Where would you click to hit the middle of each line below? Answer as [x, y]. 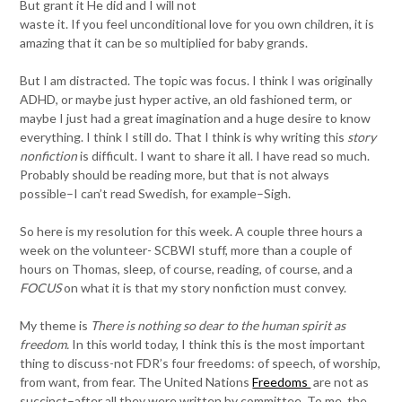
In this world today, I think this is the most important [219, 344]
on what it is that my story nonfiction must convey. [205, 288]
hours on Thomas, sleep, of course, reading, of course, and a [187, 269]
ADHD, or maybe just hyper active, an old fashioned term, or [186, 99]
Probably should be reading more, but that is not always [175, 175]
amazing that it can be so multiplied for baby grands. [164, 43]
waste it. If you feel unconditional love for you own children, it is [197, 24]
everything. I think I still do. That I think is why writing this [184, 137]
